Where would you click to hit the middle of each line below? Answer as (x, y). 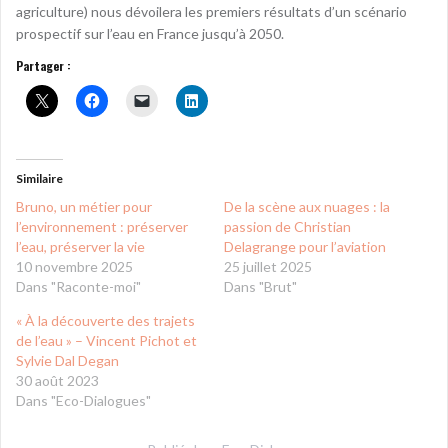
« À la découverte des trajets (105, 320)
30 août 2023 (57, 380)
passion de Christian (287, 226)
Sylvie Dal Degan (67, 360)
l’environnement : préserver (102, 226)
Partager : (43, 65)
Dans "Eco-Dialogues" (83, 400)
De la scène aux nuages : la (307, 206)
